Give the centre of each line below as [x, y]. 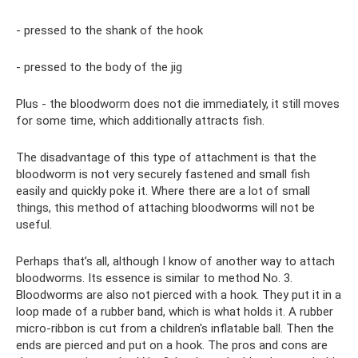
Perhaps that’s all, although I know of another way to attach [175, 261]
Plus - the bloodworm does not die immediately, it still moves [178, 103]
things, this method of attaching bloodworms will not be [165, 207]
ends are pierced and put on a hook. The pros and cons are [172, 345]
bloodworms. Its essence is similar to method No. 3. [154, 278]
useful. [34, 224]
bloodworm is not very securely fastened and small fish [163, 174]
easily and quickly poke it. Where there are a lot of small [163, 191]
